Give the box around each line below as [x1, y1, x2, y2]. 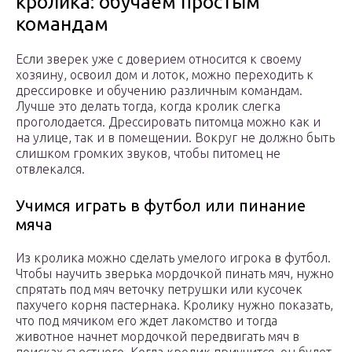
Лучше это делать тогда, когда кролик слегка [16, 99, 280, 114]
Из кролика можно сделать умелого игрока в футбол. [16, 251, 331, 266]
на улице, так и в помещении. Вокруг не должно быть [16, 130, 335, 145]
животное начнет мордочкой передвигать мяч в [16, 329, 299, 344]
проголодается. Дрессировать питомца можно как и [16, 115, 321, 130]
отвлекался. [16, 162, 85, 177]
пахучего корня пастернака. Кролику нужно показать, [16, 298, 333, 313]
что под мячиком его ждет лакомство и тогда [16, 313, 277, 328]
